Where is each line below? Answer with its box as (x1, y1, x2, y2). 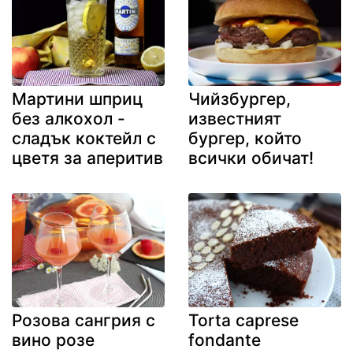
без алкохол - (12, 108, 125, 128)
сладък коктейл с (12, 128, 156, 148)
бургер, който (188, 128, 302, 148)
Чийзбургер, (188, 88, 291, 109)
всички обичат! (188, 147, 314, 168)
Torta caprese (188, 310, 299, 331)
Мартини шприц (12, 88, 143, 109)
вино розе (12, 330, 95, 351)
